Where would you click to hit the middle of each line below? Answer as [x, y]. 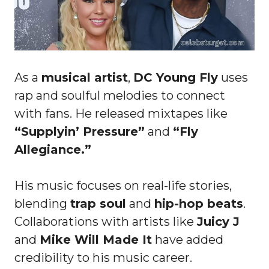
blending [42, 203]
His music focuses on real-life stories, [123, 185]
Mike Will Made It [96, 239]
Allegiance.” [53, 149]
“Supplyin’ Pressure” [80, 131]
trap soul [98, 203]
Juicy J [218, 221]
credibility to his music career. [103, 257]
